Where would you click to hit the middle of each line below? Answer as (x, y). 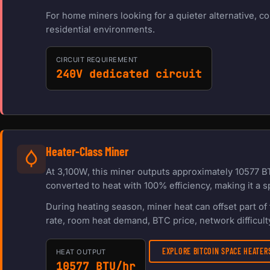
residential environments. (100, 30)
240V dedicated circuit (129, 74)
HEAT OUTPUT (81, 252)
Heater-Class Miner (87, 152)
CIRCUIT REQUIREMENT (97, 60)
